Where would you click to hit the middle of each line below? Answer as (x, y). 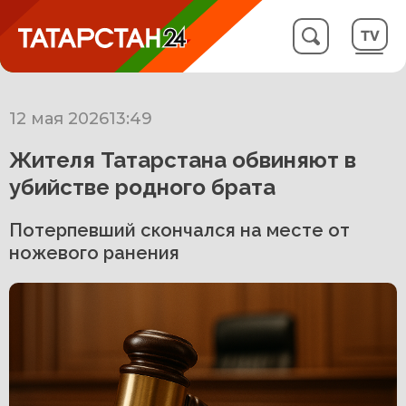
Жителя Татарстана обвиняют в (183, 160)
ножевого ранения (94, 253)
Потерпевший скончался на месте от (179, 230)
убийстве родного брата (142, 187)
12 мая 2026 (59, 119)
